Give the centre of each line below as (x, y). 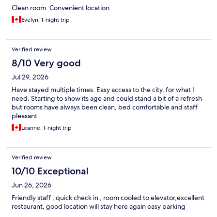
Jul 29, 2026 (30, 77)
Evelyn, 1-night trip (46, 20)
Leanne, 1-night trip (46, 128)
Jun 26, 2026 (31, 185)
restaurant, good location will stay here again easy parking (99, 207)
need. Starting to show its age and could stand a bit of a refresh (107, 99)
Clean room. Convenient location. (62, 8)
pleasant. (25, 116)
